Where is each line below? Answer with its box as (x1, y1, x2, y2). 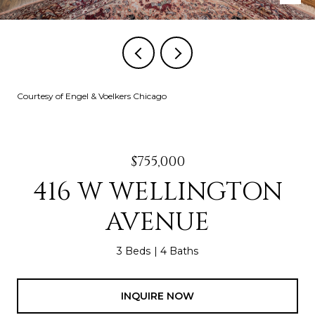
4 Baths (160, 245, 198, 257)
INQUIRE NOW (121, 289, 194, 302)
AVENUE (105, 205, 210, 239)
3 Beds (117, 245, 150, 257)
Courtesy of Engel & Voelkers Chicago (17, 91, 167, 101)
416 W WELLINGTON (32, 175, 283, 209)
